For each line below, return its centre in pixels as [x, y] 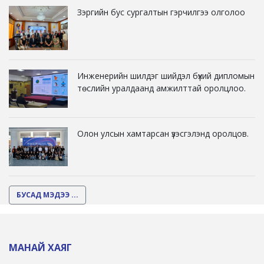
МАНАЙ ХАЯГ [40, 247]
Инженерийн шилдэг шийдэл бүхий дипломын [166, 75]
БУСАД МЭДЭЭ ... [47, 194]
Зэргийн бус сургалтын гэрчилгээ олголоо [161, 12]
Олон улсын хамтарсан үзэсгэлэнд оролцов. [163, 134]
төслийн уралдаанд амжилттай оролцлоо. [161, 88]
